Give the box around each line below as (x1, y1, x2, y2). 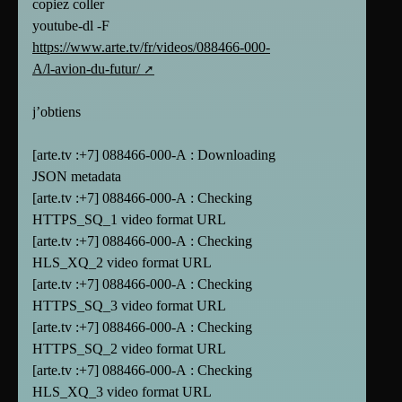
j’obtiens (32, 104, 81, 120)
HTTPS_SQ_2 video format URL (32, 341, 226, 357)
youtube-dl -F (32, 18, 109, 34)
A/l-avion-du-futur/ (32, 61, 140, 77)
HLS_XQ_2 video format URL (32, 255, 212, 271)
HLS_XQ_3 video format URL (32, 384, 212, 400)
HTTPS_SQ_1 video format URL (32, 212, 226, 228)
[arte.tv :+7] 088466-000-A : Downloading (32, 147, 275, 163)
